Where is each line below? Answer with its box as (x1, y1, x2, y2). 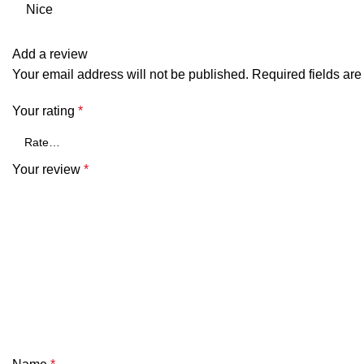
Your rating (12, 103, 78, 118)
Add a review (12, 46, 88, 61)
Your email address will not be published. (12, 67, 249, 81)
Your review (12, 162, 84, 176)
